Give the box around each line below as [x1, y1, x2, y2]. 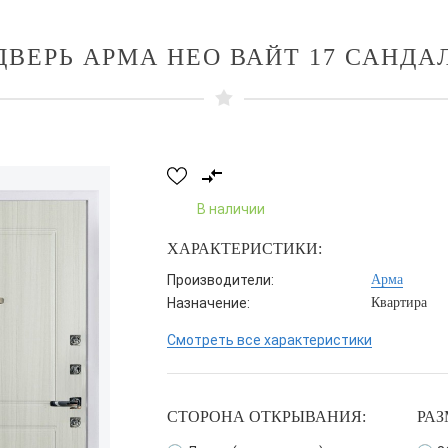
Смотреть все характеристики [166, 332, 372, 348]
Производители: [166, 272, 274, 288]
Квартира [370, 295, 427, 310]
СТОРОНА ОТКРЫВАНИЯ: [166, 408, 366, 425]
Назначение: [166, 295, 250, 311]
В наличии [196, 201, 265, 217]
